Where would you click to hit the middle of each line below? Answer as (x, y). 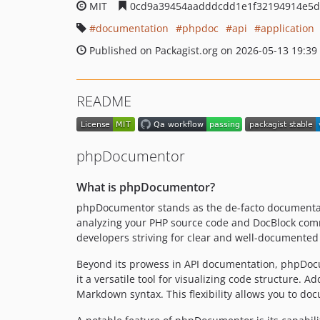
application (287, 28)
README (104, 101)
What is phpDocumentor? (146, 187)
